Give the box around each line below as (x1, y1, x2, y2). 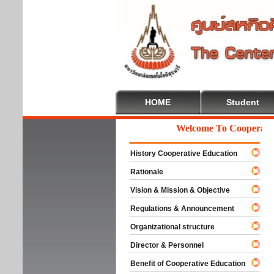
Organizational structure (119, 223, 215, 231)
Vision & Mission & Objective (119, 186, 230, 194)
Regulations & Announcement (119, 204, 234, 213)
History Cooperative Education (119, 149, 237, 158)
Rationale (119, 168, 163, 176)
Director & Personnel (119, 241, 204, 250)
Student (226, 97, 259, 107)
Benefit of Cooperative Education (119, 259, 245, 268)
